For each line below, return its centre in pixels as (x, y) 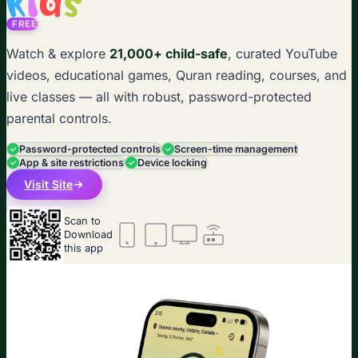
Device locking (172, 162)
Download (88, 235)
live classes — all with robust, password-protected (159, 96)
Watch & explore (58, 53)
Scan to (82, 221)
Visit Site (49, 185)
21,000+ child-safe (169, 53)
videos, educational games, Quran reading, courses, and (177, 75)
